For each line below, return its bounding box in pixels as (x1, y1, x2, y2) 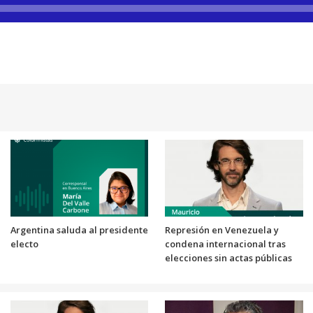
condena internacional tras (165, 237, 286, 250)
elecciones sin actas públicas (165, 251, 292, 264)
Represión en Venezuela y (165, 223, 279, 236)
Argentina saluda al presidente (10, 223, 148, 236)
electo (10, 237, 38, 250)
